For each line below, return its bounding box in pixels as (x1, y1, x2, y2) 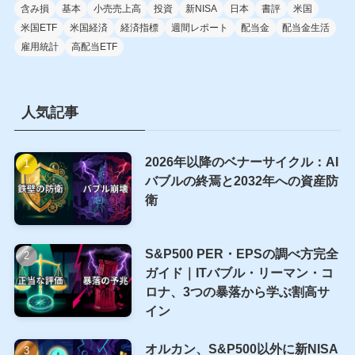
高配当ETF (71, 40, 117, 52)
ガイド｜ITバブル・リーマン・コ (144, 265, 334, 281)
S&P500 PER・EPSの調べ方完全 (144, 246, 338, 261)
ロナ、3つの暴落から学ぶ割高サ (144, 284, 330, 300)
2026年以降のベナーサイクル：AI (144, 155, 338, 170)
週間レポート (170, 21, 228, 33)
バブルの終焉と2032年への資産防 (144, 174, 338, 189)
